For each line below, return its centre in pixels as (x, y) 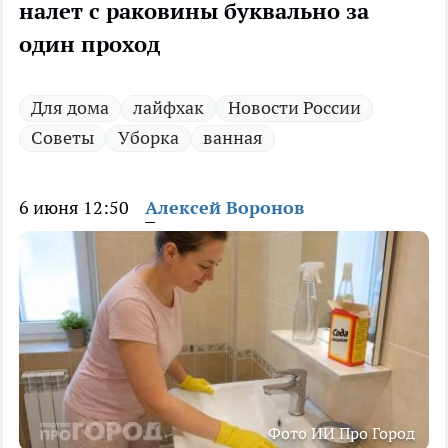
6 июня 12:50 (74, 208)
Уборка (148, 138)
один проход (89, 44)
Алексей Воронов (224, 208)
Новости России (294, 108)
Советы (62, 138)
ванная (233, 138)
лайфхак (168, 108)
